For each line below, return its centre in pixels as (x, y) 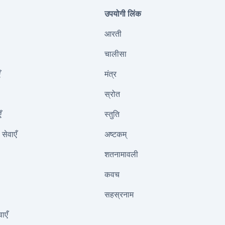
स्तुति (112, 114)
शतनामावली (121, 154)
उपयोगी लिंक (123, 14)
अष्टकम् (116, 134)
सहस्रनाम (119, 194)
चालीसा (116, 54)
